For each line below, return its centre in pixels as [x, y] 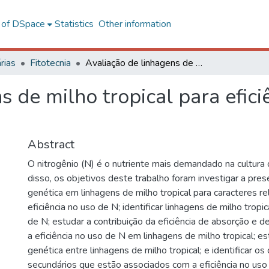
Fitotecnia [50, 63]
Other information [134, 24]
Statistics [74, 24]
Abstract [51, 144]
